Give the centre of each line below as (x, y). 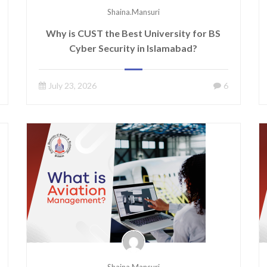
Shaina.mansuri (133, 12)
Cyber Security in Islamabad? (133, 48)
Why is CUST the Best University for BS (133, 33)
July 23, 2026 (72, 86)
